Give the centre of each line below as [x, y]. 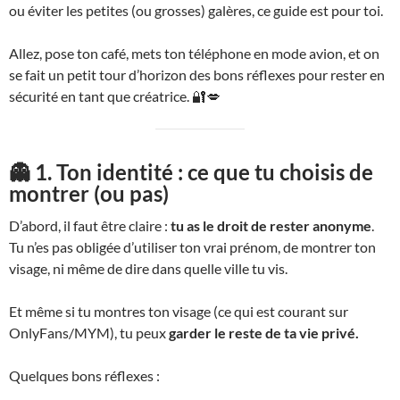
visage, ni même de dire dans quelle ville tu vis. [148, 269]
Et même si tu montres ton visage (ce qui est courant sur [179, 312]
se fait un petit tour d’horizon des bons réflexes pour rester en [197, 75]
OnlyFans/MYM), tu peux [89, 333]
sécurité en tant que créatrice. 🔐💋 [115, 96]
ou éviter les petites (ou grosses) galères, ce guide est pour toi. [196, 11]
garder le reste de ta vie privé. [264, 333]
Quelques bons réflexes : [84, 376]
